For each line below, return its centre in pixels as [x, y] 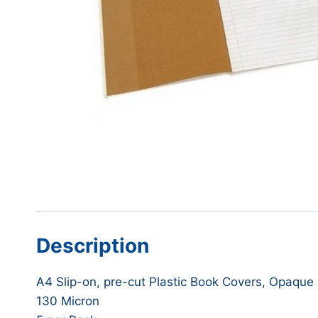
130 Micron [68, 301]
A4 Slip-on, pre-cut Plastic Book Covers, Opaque [175, 282]
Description [93, 246]
